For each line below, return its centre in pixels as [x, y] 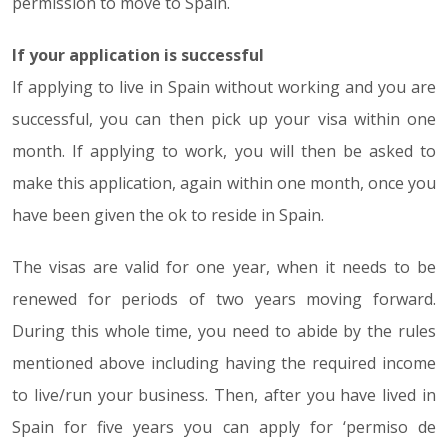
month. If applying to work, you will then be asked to [224, 151]
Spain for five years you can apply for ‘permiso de [224, 427]
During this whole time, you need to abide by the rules [224, 331]
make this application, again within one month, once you [224, 183]
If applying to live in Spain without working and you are [224, 87]
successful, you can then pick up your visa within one [224, 119]
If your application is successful [138, 55]
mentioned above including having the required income [224, 363]
